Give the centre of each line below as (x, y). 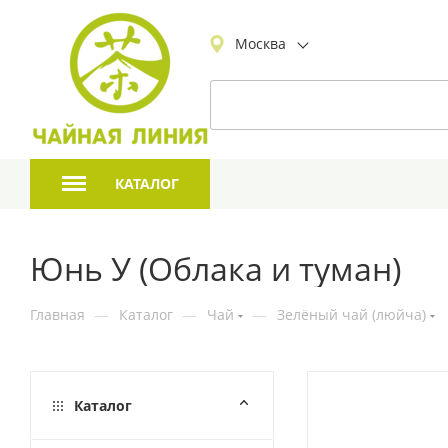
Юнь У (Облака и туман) (215, 268)
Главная (57, 314)
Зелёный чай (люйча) (351, 314)
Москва (260, 43)
